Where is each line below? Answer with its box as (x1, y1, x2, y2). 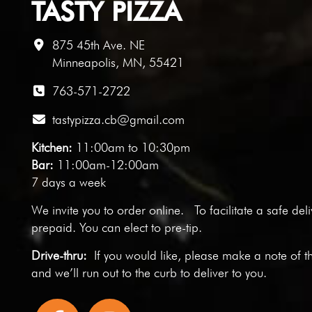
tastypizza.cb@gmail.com (52, 111, 185, 127)
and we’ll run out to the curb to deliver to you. (31, 265, 267, 280)
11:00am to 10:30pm (72, 139, 190, 155)
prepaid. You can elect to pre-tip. (31, 219, 202, 235)
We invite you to (31, 202, 117, 217)
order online (116, 202, 180, 217)
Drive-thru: (31, 247, 94, 263)
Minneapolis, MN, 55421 (52, 54, 184, 70)
